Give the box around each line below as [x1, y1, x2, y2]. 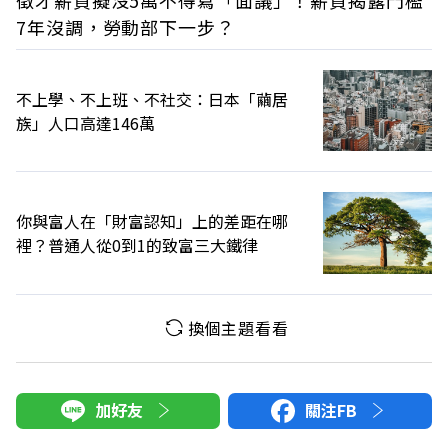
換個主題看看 [187, 315, 289, 340]
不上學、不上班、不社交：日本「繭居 [16, 86, 288, 111]
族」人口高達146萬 [16, 110, 155, 135]
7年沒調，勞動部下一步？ [16, 14, 235, 41]
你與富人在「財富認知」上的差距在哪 [16, 209, 288, 234]
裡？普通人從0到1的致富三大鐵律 [16, 233, 258, 258]
